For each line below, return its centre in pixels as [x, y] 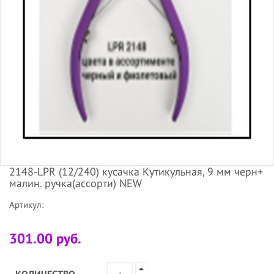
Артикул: [26, 204]
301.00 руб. [45, 238]
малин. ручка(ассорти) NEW [76, 183]
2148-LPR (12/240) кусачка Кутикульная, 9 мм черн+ [136, 171]
